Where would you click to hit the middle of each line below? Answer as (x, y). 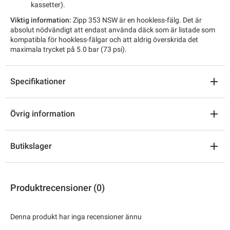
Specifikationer (38, 82)
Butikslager (31, 146)
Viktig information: (41, 20)
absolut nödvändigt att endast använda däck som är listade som (113, 30)
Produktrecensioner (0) (57, 188)
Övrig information (43, 114)
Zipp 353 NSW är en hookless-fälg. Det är (137, 20)
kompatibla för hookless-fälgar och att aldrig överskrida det (104, 40)
